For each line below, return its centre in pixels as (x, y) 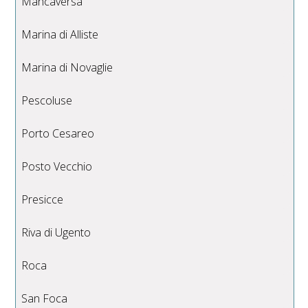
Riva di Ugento (56, 232)
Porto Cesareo (58, 133)
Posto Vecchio (57, 166)
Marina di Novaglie (67, 67)
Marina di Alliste (60, 34)
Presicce (43, 199)
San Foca (45, 298)
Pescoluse (47, 100)
